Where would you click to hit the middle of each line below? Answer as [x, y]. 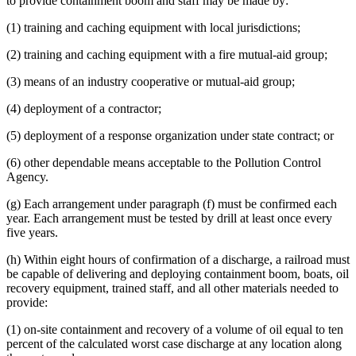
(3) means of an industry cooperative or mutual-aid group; [151, 82]
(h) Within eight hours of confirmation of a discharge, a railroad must [178, 260]
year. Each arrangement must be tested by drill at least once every [169, 219]
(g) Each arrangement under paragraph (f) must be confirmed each [172, 204]
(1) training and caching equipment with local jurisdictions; [153, 28]
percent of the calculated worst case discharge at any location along [174, 344]
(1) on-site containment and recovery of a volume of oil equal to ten [175, 330]
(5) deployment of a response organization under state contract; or [170, 136]
